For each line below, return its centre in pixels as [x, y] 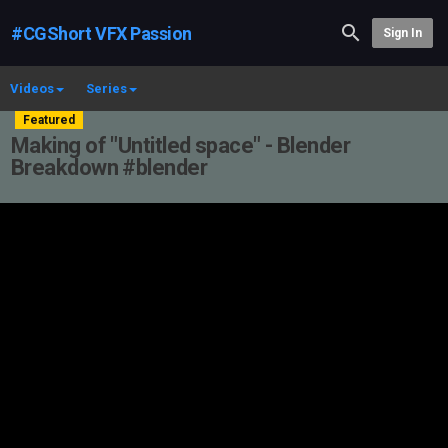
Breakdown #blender [109, 167]
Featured [49, 120]
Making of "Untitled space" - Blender [181, 145]
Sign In [402, 33]
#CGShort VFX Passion [101, 33]
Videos [32, 88]
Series [106, 88]
